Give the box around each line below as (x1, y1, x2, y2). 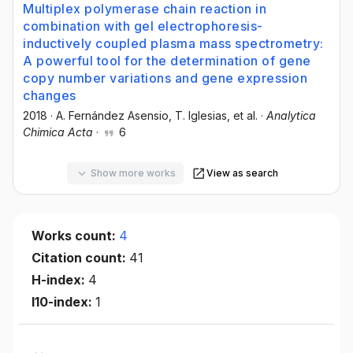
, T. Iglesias (169, 108, 227, 122)
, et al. (227, 108, 258, 122)
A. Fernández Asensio (56, 108, 169, 122)
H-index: (32, 271, 88, 288)
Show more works (90, 167, 176, 180)
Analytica (266, 108, 316, 122)
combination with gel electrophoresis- (23, 17, 263, 34)
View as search (206, 167, 278, 180)
